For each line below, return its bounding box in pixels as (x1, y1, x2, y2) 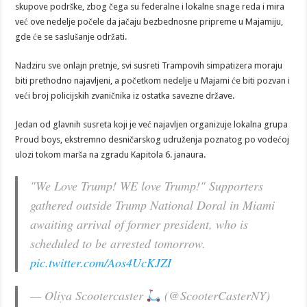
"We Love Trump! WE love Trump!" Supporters (30, 177, 264, 195)
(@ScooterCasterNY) (160, 287, 270, 304)
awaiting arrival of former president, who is (30, 216, 249, 233)
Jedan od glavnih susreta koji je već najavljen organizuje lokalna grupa (15, 119, 288, 130)
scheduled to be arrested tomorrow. (30, 235, 206, 252)
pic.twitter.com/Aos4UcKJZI (30, 254, 172, 271)
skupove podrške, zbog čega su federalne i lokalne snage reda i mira (15, 1, 285, 12)
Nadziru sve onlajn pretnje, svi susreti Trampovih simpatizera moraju (15, 60, 283, 71)
